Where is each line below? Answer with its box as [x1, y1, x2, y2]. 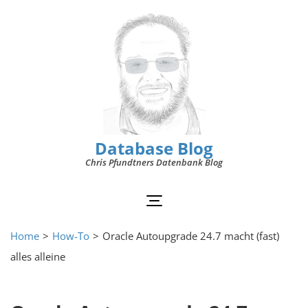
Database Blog [95, 137, 213, 159]
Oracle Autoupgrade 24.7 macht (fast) [102, 229, 279, 243]
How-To [52, 229, 89, 243]
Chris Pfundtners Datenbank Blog [85, 156, 223, 168]
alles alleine [10, 250, 65, 263]
